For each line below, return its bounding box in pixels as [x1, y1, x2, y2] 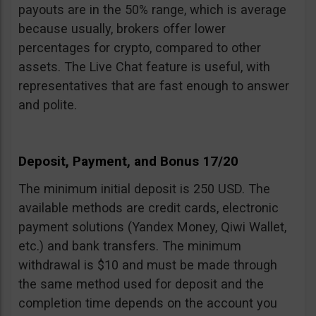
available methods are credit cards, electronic [18, 200, 279, 216]
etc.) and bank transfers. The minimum [18, 238, 241, 254]
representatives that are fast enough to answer [18, 78, 289, 94]
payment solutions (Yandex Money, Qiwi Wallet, [18, 219, 286, 235]
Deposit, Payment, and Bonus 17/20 [18, 153, 238, 170]
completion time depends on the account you [18, 296, 277, 311]
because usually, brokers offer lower [18, 21, 226, 37]
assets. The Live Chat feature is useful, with [18, 59, 270, 75]
